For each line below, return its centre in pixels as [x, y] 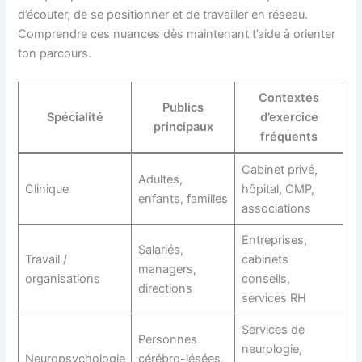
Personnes [167, 340]
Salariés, [160, 250]
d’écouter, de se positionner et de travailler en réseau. [163, 14]
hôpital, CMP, [278, 189]
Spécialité [75, 118]
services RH [274, 299]
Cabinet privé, [279, 170]
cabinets [265, 260]
